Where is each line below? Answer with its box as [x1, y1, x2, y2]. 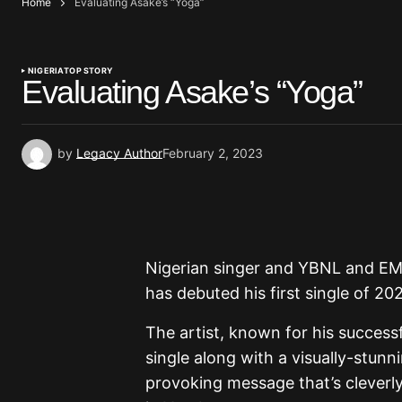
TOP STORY [64, 65, 113, 75]
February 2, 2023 [162, 144, 263, 161]
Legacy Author [76, 144, 162, 161]
